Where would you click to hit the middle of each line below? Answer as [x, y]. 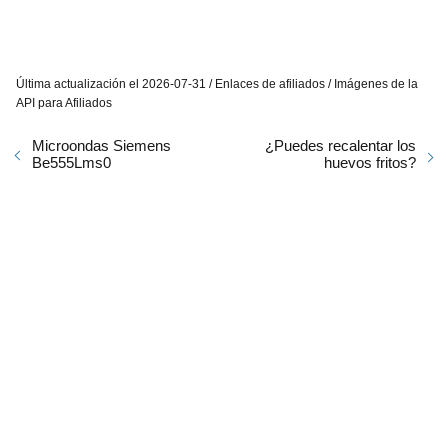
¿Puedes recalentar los [340, 145]
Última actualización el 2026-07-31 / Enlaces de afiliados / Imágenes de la [217, 83]
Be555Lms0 [71, 162]
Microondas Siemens [101, 145]
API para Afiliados [64, 102]
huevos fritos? [370, 162]
